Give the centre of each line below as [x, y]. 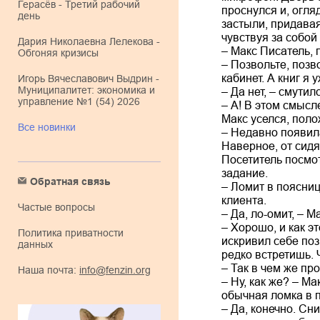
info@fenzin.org [115, 270]
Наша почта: [51, 270]
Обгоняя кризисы [58, 53]
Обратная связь [74, 181]
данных [35, 244]
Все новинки [50, 127]
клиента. [244, 200]
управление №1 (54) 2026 [79, 101]
